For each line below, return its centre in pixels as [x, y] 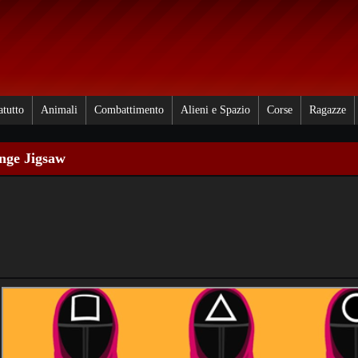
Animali [59, 110]
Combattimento [129, 110]
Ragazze [328, 110]
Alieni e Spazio [215, 110]
